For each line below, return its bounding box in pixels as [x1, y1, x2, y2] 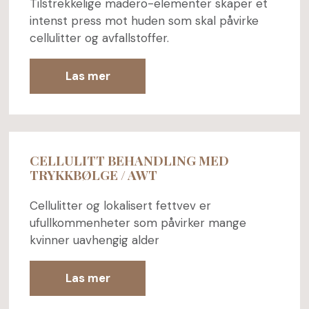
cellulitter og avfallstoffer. [29, 30, 169, 46]
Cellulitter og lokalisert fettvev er [29, 198, 211, 214]
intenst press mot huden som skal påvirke [29, 12, 259, 28]
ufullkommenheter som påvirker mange [29, 215, 246, 231]
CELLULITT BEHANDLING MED [29, 151, 229, 169]
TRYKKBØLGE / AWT [29, 166, 157, 183]
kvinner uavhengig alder [29, 232, 159, 248]
